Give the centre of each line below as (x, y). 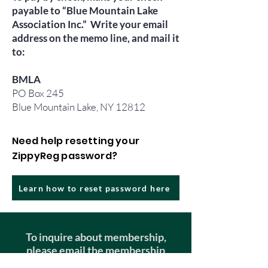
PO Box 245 (38, 93)
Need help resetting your (76, 141)
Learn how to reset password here (95, 188)
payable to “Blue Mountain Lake (85, 10)
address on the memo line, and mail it (96, 38)
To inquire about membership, (96, 237)
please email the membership (96, 250)
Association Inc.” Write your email (90, 24)
